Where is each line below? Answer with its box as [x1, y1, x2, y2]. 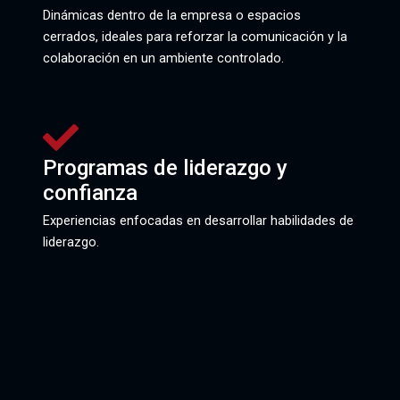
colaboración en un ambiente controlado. [42, 49, 284, 66]
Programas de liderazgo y [42, 155, 287, 181]
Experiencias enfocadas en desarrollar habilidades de [42, 212, 354, 229]
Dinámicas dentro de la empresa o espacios [42, 6, 301, 23]
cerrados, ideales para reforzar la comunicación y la [42, 28, 347, 45]
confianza [42, 180, 137, 206]
